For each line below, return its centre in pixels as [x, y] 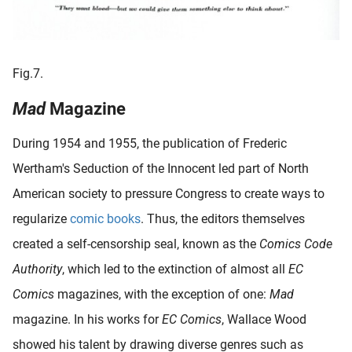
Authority [37, 269]
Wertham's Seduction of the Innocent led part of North [161, 169]
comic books [105, 219]
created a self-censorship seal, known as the [136, 244]
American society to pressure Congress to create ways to [169, 194]
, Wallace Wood [264, 320]
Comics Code [296, 244]
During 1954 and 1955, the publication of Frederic [150, 144]
